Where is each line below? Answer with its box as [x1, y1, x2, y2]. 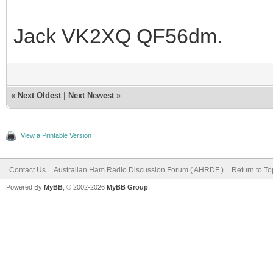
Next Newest [68, 91, 114, 100]
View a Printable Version [21, 132, 91, 139]
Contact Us [9, 166, 46, 174]
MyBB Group [107, 183, 148, 191]
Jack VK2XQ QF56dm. [13, 24, 222, 48]
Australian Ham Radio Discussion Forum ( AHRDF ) [54, 166, 224, 174]
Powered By [6, 183, 44, 191]
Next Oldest [18, 91, 61, 100]
